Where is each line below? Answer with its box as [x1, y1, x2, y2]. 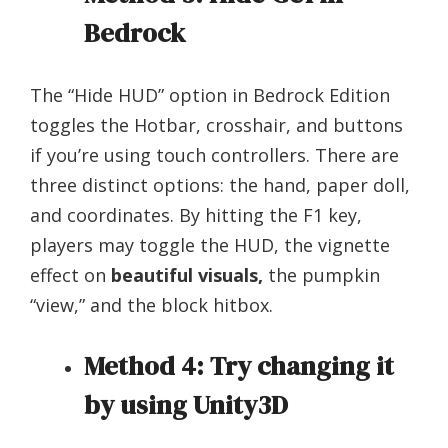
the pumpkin [263, 262, 380, 287]
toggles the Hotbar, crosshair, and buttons [30, 112, 403, 137]
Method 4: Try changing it [84, 347, 394, 384]
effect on [30, 262, 106, 287]
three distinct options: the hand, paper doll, [30, 172, 410, 197]
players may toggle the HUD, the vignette [30, 232, 390, 257]
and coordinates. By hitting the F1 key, [30, 202, 362, 227]
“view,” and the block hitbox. [30, 292, 273, 317]
